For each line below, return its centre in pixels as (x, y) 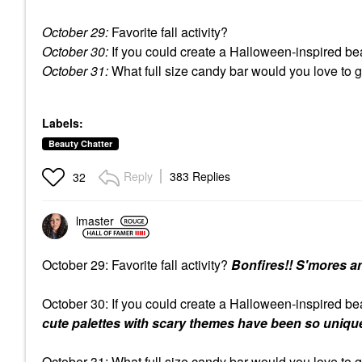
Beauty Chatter (80, 143)
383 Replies (200, 176)
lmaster (95, 221)
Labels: (63, 122)
